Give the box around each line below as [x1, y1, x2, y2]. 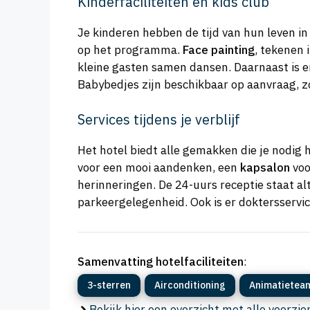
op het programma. [77, 42, 183, 58]
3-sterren [87, 278, 131, 291]
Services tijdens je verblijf [77, 109, 240, 129]
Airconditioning [154, 278, 226, 291]
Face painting [183, 42, 255, 58]
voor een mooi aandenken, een [77, 159, 240, 175]
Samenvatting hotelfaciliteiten [77, 253, 244, 269]
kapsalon [240, 159, 290, 175]
